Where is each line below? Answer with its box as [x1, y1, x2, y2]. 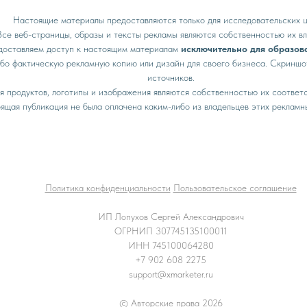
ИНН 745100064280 [127, 239, 214, 251]
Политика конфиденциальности [45, 182, 171, 193]
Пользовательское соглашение [173, 182, 297, 193]
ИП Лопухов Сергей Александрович [97, 210, 244, 222]
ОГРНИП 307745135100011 [114, 225, 228, 236]
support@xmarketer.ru [128, 268, 213, 280]
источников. [147, 71, 195, 83]
